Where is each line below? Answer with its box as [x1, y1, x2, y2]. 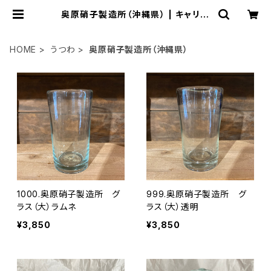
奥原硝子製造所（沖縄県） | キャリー [61, 9, 210, 19]
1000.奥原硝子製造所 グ [17, 189, 121, 199]
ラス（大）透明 [146, 201, 199, 212]
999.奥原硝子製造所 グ [146, 189, 247, 199]
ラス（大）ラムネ [17, 201, 76, 212]
